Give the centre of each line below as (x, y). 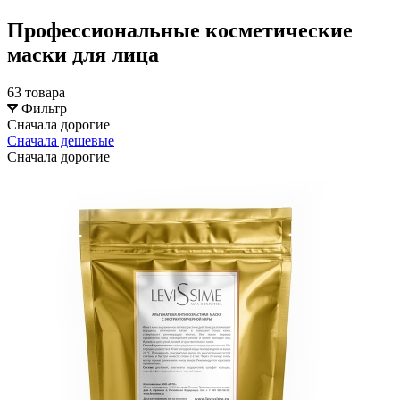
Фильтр (44, 108)
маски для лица (83, 54)
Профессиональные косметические (180, 30)
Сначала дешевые (61, 140)
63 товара (36, 92)
